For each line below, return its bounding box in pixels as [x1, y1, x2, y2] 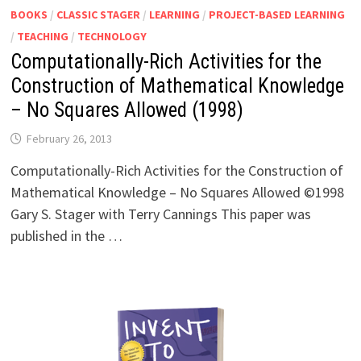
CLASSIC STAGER [56, 6, 140, 22]
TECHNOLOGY [77, 28, 147, 44]
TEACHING [16, 28, 68, 44]
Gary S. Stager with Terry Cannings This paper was [10, 204, 311, 223]
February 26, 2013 [26, 131, 112, 146]
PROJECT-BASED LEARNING [208, 6, 345, 22]
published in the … [10, 226, 122, 245]
